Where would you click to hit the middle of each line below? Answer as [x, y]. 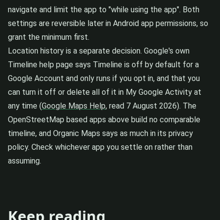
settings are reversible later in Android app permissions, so [108, 23]
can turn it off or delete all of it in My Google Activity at [105, 92]
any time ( [25, 106]
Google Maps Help [74, 106]
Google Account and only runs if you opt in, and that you [104, 78]
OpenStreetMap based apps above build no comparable [104, 119]
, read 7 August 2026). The [151, 106]
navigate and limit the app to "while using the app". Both [104, 9]
